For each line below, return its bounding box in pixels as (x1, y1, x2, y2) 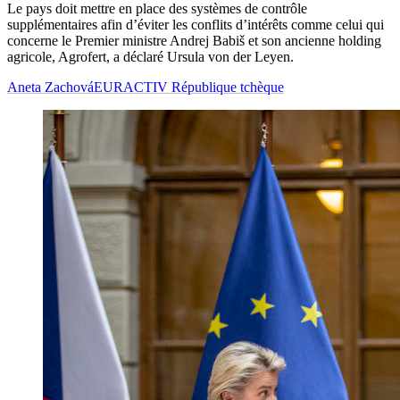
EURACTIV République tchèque (94, 79, 284, 96)
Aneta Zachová (7, 79, 94, 96)
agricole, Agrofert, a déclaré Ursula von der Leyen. (7, 49, 294, 65)
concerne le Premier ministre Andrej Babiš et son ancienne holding (7, 33, 381, 49)
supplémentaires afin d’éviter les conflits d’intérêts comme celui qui (7, 17, 384, 33)
